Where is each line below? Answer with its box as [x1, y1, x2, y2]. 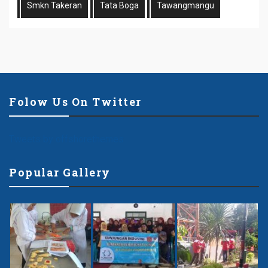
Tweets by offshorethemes [9, 133, 124, 145]
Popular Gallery [9, 165, 111, 179]
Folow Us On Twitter [9, 94, 142, 109]
